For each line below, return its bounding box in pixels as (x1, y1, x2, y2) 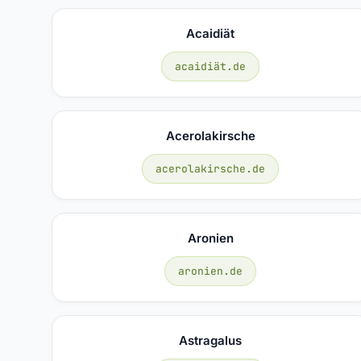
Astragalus (179, 332, 243, 348)
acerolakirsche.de (156, 161, 266, 176)
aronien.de (178, 263, 243, 278)
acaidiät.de (175, 59, 247, 73)
